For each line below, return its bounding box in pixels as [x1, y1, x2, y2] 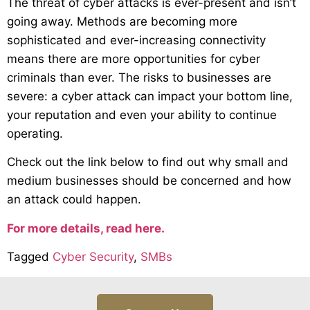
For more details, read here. [7, 221, 165, 235]
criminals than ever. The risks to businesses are [7, 70, 271, 84]
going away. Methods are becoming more [7, 14, 237, 28]
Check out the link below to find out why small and [7, 155, 289, 170]
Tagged [7, 250, 53, 264]
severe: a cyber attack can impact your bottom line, [7, 89, 293, 103]
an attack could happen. [7, 192, 141, 207]
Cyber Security [53, 250, 134, 264]
